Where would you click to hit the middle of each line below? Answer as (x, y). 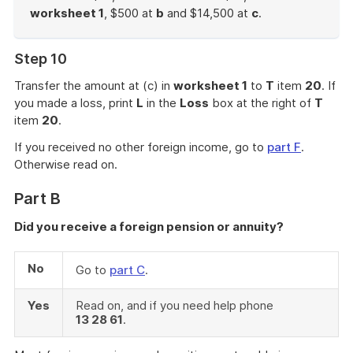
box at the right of (262, 103)
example (52, 64)
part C (127, 270)
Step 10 (41, 59)
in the (162, 103)
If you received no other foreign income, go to (141, 147)
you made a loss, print (75, 103)
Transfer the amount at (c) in (94, 85)
